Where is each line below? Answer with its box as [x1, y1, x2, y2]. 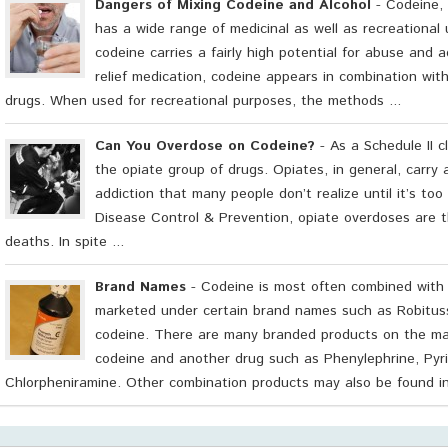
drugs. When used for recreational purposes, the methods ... [5, 91, 401, 112]
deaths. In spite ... [5, 232, 124, 253]
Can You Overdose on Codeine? [95, 136, 315, 157]
